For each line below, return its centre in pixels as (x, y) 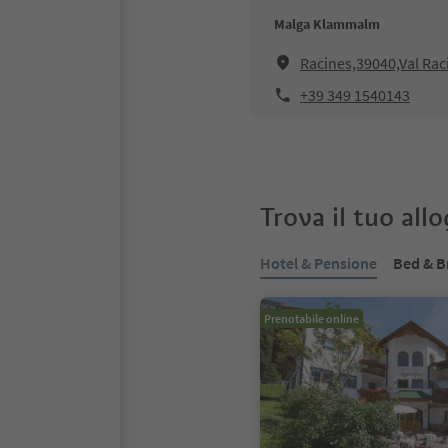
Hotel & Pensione (318, 263)
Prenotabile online (311, 318)
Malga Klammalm (327, 24)
